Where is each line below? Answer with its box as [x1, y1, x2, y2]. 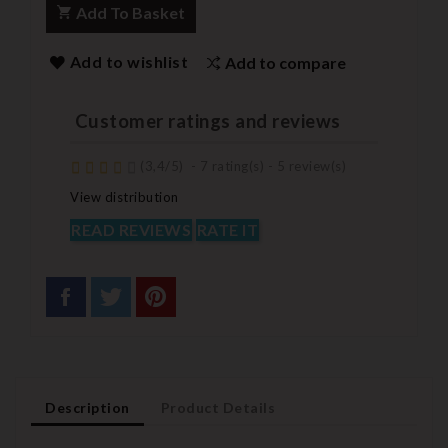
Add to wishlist [69, 51, 188, 71]
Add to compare [225, 52, 346, 72]
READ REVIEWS [71, 220, 191, 240]
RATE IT [196, 220, 258, 240]
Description [45, 399, 130, 417]
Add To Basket [76, 2, 185, 22]
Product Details [160, 399, 276, 417]
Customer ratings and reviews [70, 109, 341, 132]
